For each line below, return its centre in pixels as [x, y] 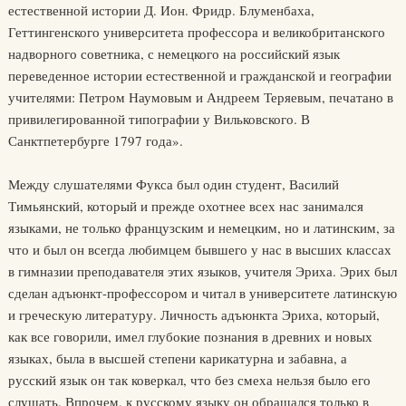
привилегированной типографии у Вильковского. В [159, 119]
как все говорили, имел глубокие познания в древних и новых [190, 336]
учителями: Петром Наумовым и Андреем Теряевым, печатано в [200, 97]
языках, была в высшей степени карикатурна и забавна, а [177, 358]
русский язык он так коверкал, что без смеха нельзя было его [189, 380]
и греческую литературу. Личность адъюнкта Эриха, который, [193, 314]
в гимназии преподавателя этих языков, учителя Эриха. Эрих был [202, 271]
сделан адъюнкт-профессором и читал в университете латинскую [202, 293]
